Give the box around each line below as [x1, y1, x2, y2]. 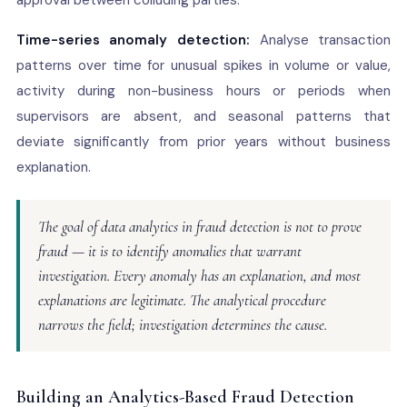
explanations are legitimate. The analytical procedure [37, 291, 326, 310]
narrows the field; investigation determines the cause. [37, 315, 327, 334]
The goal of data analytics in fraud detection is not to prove [37, 217, 362, 236]
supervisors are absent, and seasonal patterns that [15, 107, 392, 125]
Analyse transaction [250, 31, 392, 49]
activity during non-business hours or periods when [15, 82, 392, 100]
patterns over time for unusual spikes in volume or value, [15, 56, 392, 74]
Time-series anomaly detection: [15, 31, 250, 49]
